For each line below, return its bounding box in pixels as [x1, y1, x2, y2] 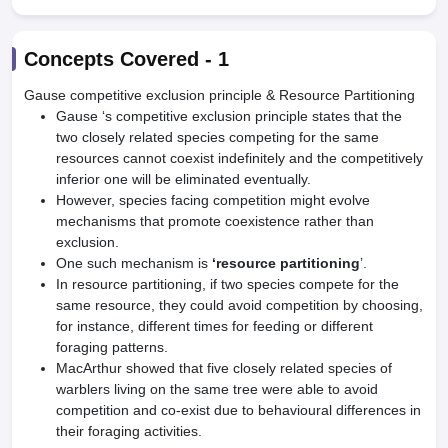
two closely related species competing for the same [56, 129, 379, 145]
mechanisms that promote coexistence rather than [56, 213, 374, 229]
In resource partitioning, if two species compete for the [56, 276, 399, 292]
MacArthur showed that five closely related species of [56, 360, 392, 376]
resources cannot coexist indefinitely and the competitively [56, 150, 423, 166]
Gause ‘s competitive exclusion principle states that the [56, 108, 402, 124]
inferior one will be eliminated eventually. [56, 171, 311, 187]
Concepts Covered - [24, 48, 218, 70]
